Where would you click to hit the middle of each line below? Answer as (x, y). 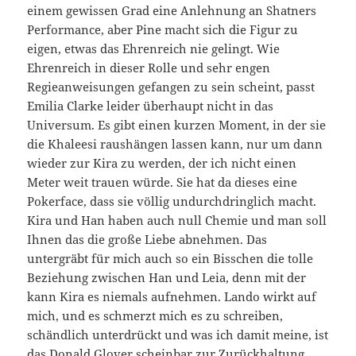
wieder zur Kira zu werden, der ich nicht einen (162, 163)
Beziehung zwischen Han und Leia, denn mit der (167, 277)
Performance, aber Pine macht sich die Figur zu (163, 29)
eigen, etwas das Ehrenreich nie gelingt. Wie (154, 48)
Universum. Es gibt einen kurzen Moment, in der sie (177, 124)
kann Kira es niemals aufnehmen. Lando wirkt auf (172, 296)
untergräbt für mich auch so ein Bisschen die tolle (170, 258)
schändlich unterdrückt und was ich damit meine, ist (178, 334)
